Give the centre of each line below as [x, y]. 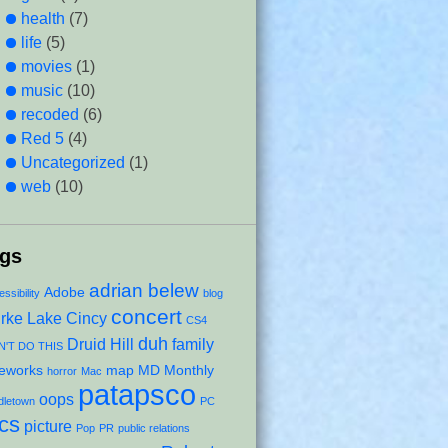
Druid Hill [100, 344]
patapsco [137, 394]
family [193, 344]
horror [62, 371]
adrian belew [144, 290]
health [43, 18]
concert [146, 316]
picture [48, 426]
